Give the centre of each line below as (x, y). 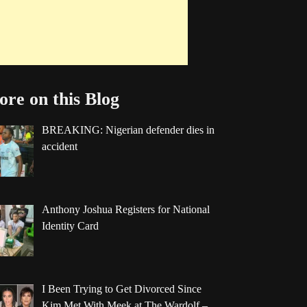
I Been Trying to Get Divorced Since (121, 288)
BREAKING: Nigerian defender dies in (128, 130)
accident (59, 147)
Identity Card (70, 226)
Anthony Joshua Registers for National (125, 210)
